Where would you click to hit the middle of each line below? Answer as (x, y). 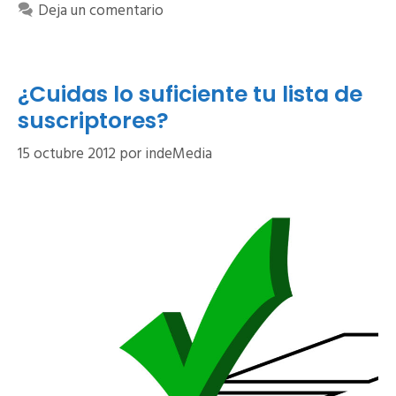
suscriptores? (93, 120)
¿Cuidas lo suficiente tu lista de (190, 94)
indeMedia (179, 155)
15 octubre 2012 (67, 155)
